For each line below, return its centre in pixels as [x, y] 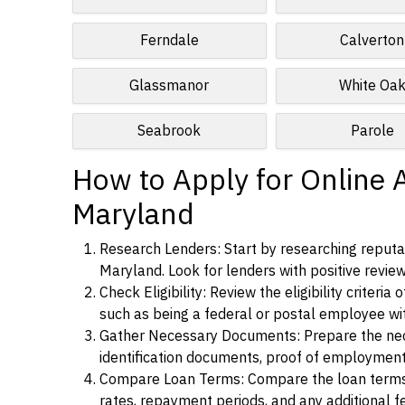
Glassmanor [170, 86]
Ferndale [169, 41]
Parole [372, 131]
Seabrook [170, 131]
